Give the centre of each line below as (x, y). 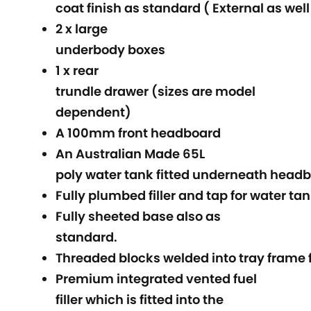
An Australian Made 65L (130, 154)
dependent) (93, 112)
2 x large (82, 29)
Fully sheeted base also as (138, 216)
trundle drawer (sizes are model (155, 91)
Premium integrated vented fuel (156, 279)
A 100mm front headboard (138, 133)
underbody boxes (110, 50)
